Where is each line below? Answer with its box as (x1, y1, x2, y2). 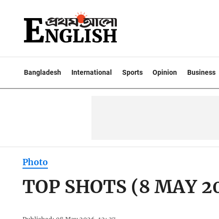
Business (187, 68, 216, 76)
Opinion (153, 68, 177, 76)
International (71, 68, 112, 76)
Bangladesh (24, 68, 61, 76)
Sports (122, 68, 143, 76)
